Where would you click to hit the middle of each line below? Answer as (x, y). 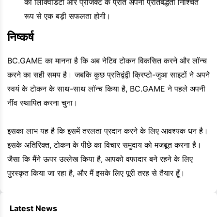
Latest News (33, 209)
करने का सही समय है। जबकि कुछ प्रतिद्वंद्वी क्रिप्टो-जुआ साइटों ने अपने (108, 75)
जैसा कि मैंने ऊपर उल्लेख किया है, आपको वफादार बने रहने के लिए (100, 159)
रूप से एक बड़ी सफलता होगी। (68, 16)
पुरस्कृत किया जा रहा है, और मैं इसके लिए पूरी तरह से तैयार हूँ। (96, 173)
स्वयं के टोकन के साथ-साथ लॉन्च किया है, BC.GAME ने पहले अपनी (106, 89)
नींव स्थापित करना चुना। (43, 103)
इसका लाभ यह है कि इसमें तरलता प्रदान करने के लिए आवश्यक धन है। (108, 131)
